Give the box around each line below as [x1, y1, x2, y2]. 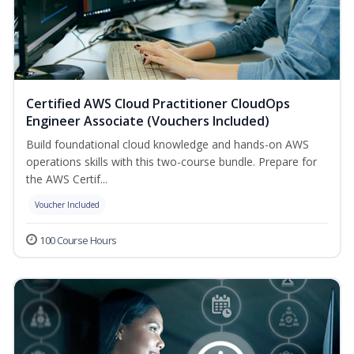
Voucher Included [35, 199, 100, 211]
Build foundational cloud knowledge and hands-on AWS [26, 137, 309, 153]
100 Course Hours [40, 233, 117, 248]
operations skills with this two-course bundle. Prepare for [26, 154, 317, 170]
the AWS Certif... [26, 171, 107, 187]
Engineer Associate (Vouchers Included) [26, 112, 269, 130]
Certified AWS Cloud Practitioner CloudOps [26, 95, 290, 113]
